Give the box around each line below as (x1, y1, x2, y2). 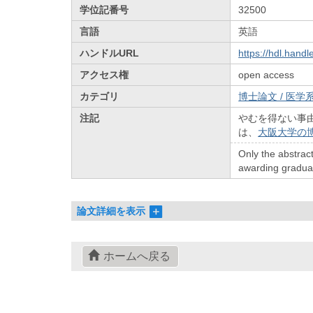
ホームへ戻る (103, 250, 170, 263)
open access (238, 68, 295, 80)
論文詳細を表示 (77, 205, 146, 217)
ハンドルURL (80, 47, 140, 59)
